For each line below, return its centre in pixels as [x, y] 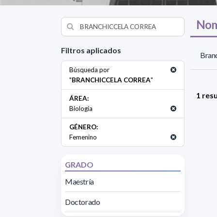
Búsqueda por [89, 70]
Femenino [83, 137]
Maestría [79, 181]
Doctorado [83, 201]
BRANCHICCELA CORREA [111, 80]
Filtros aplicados [91, 50]
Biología [81, 108]
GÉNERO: [84, 127]
